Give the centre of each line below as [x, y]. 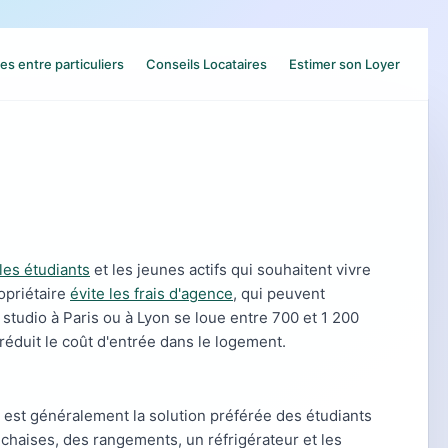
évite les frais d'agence [151, 293]
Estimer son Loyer [344, 64]
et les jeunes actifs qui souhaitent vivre [230, 269]
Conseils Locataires [206, 64]
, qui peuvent [279, 293]
